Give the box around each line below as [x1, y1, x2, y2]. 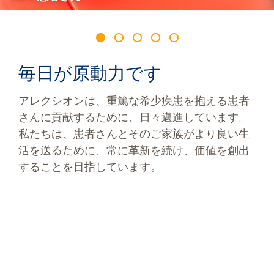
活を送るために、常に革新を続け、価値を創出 [18, 144, 250, 158]
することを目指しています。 [18, 160, 161, 174]
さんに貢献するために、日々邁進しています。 [18, 111, 250, 125]
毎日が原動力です [18, 62, 162, 84]
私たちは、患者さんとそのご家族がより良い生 [18, 127, 250, 141]
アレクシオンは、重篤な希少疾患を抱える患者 [18, 94, 250, 108]
